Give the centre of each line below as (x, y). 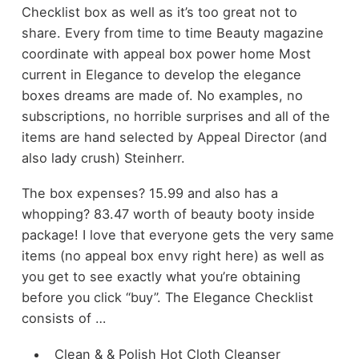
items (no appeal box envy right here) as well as (173, 256)
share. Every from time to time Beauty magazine (172, 32)
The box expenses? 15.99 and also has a (149, 194)
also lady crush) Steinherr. (103, 157)
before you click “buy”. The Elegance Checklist (167, 298)
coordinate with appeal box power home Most (166, 53)
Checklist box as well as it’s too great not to (159, 12)
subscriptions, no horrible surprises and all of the (175, 116)
